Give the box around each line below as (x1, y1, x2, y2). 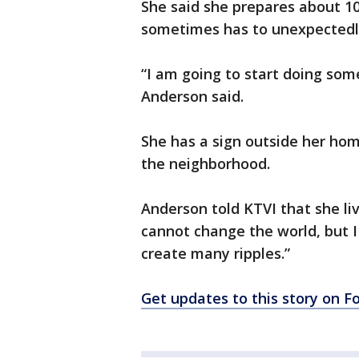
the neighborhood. (141, 154, 270, 174)
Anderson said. (141, 87, 244, 107)
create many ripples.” (141, 244, 290, 264)
